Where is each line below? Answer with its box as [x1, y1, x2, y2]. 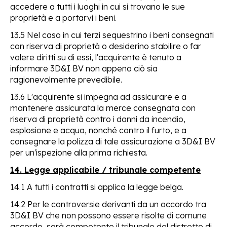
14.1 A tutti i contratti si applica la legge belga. [10, 181, 183, 192]
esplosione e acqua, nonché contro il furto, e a [10, 125, 186, 135]
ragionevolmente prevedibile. [10, 74, 122, 85]
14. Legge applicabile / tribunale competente [10, 164, 201, 175]
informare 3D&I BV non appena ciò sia [10, 63, 158, 73]
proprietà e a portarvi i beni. [10, 12, 117, 23]
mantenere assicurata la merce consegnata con [10, 102, 196, 113]
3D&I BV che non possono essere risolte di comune [10, 210, 207, 220]
